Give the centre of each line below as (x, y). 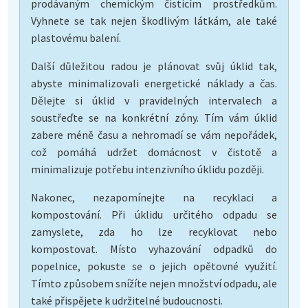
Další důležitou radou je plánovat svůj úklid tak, (154, 66)
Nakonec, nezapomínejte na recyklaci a (154, 197)
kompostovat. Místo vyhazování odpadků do (154, 249)
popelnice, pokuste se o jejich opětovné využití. (154, 266)
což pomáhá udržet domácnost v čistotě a (154, 152)
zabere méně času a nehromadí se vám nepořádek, (154, 134)
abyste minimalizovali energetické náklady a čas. (154, 83)
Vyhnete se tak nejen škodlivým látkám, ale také (154, 20)
